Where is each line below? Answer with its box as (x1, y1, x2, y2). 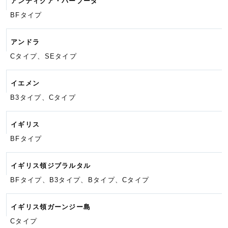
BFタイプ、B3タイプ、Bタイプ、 (10, 176, 123, 184)
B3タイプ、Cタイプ (10, 94, 76, 102)
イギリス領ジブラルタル (11, 162, 91, 170)
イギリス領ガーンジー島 (11, 203, 91, 211)
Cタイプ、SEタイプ (10, 52, 77, 61)
